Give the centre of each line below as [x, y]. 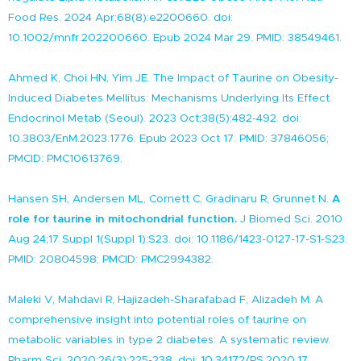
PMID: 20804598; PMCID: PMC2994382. [111, 259]
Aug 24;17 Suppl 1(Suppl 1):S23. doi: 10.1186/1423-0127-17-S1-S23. [178, 239]
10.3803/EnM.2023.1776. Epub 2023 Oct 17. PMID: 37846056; [168, 138]
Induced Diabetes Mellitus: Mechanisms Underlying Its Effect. [170, 98]
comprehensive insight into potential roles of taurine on [157, 320]
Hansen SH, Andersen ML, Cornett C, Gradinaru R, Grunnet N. [170, 199]
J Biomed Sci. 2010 [290, 219]
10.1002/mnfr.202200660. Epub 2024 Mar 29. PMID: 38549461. [175, 37]
